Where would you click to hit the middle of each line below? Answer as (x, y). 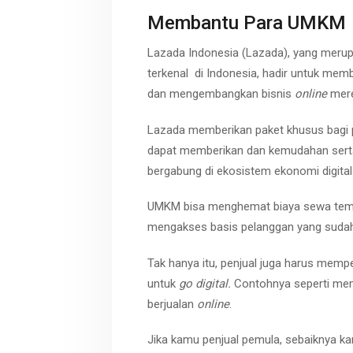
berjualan (172, 304)
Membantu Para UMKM (247, 23)
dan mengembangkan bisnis (221, 94)
